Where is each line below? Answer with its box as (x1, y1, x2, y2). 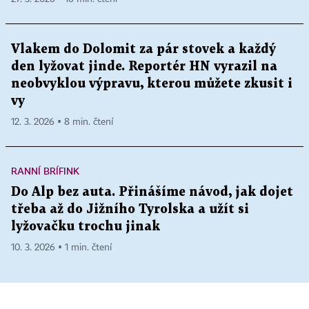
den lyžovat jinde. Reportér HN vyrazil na (11, 61, 277, 73)
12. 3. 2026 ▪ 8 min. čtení (11, 117, 113, 128)
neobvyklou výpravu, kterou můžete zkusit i (11, 78, 292, 90)
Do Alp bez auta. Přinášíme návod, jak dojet (11, 186, 293, 199)
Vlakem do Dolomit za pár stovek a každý (11, 43, 276, 56)
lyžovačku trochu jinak (11, 221, 160, 233)
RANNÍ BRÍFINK (11, 165, 79, 177)
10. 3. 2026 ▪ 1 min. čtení (11, 243, 112, 253)
